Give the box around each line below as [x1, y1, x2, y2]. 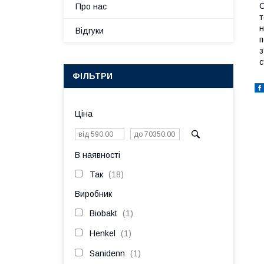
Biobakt [90, 209, 117, 218]
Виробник [75, 189, 112, 199]
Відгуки [75, 26, 104, 35]
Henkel [90, 229, 115, 238]
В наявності [75, 150, 120, 160]
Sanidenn [90, 249, 125, 258]
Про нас [75, 2, 107, 11]
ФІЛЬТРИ [72, 71, 113, 81]
